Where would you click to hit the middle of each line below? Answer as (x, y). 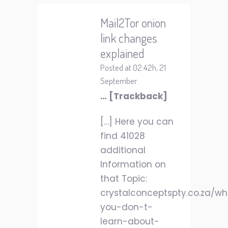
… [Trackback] (134, 96)
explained (122, 53)
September (119, 81)
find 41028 (123, 136)
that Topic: (124, 179)
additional (123, 150)
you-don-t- (126, 207)
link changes (129, 38)
